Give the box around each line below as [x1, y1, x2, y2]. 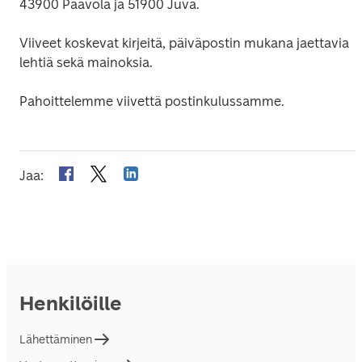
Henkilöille [19, 292, 122, 315]
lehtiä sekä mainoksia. [19, 55, 153, 70]
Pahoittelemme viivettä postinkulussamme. [19, 94, 284, 109]
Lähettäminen [19, 332, 92, 347]
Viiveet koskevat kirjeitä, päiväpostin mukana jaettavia [19, 36, 349, 51]
